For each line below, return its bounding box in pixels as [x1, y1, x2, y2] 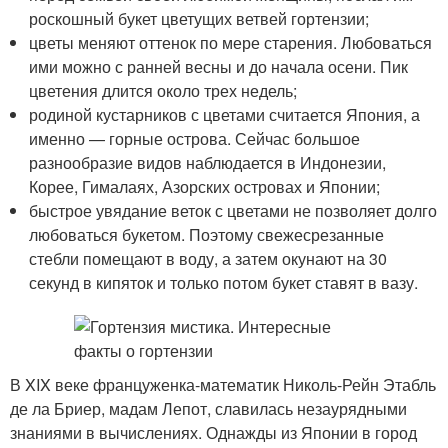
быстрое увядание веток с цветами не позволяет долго [29, 199, 438, 222]
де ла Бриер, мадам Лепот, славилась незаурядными [10, 397, 407, 420]
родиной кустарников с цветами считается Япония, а [29, 103, 421, 126]
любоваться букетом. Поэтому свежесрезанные [29, 223, 385, 246]
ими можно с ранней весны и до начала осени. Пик [29, 55, 409, 78]
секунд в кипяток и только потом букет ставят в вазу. [29, 271, 419, 294]
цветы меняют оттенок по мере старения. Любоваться [29, 31, 433, 54]
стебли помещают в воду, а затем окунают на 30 [29, 247, 388, 270]
